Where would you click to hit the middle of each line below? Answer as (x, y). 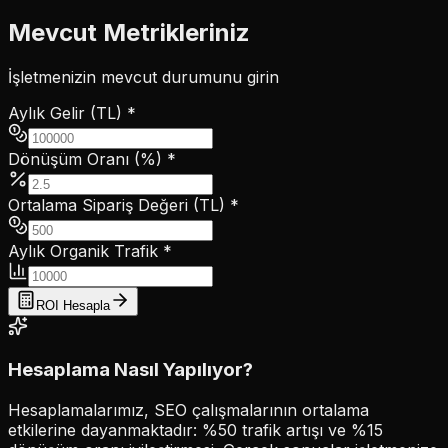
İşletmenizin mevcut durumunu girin (143, 76)
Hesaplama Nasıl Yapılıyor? (130, 370)
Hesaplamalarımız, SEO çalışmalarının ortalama (188, 410)
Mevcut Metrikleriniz (129, 32)
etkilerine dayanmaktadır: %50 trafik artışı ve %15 (195, 430)
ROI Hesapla (73, 305)
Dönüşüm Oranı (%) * (92, 158)
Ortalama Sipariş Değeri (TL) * (123, 204)
